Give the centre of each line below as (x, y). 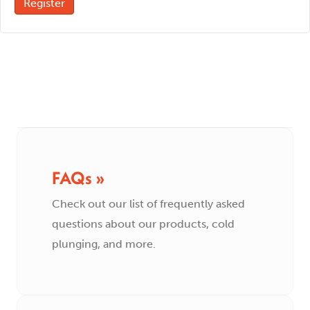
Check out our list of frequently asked (148, 204)
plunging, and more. (104, 244)
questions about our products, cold (143, 224)
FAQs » (78, 178)
